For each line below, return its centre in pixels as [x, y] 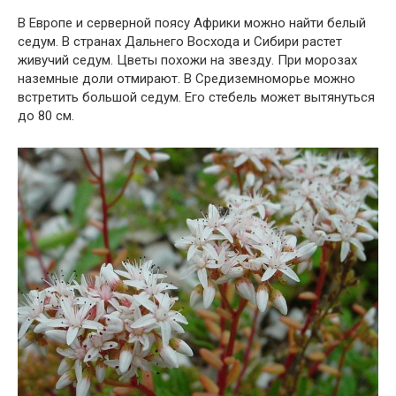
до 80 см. [46, 115]
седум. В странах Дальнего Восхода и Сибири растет [180, 41]
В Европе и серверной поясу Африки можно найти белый [192, 23]
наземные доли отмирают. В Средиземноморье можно [187, 78]
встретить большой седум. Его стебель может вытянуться [196, 97]
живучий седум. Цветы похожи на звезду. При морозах [187, 60]
